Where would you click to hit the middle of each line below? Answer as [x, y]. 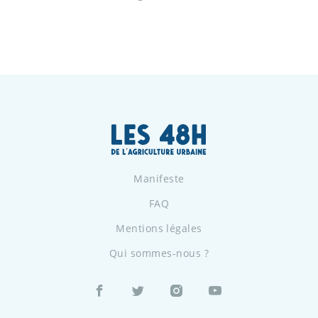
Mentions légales [159, 228]
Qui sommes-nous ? [159, 253]
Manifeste [159, 178]
